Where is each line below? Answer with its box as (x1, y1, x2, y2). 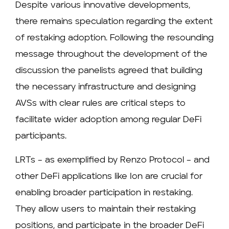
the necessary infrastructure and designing (15, 83, 196, 92)
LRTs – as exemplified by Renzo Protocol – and (15, 155, 210, 165)
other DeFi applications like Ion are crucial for (15, 172, 202, 181)
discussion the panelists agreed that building (15, 66, 202, 76)
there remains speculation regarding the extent (15, 17, 213, 27)
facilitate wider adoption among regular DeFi (15, 116, 201, 125)
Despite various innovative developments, (15, 1, 190, 10)
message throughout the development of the (15, 50, 208, 59)
